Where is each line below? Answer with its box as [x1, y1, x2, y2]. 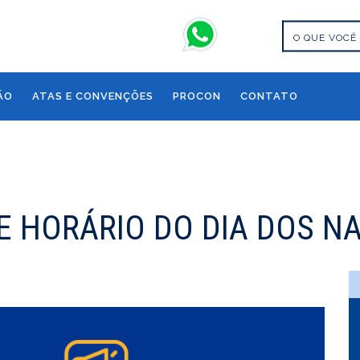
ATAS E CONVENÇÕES [32, 90, 153, 102]
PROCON [173, 90, 221, 102]
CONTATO [240, 90, 298, 102]
